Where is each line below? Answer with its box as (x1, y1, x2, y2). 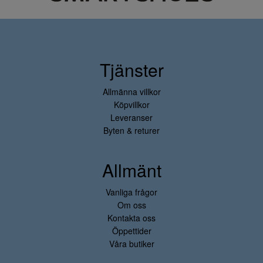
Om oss (117, 199, 146, 211)
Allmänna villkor (102, 86, 161, 97)
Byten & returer (103, 124, 160, 136)
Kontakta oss (107, 212, 156, 224)
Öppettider (112, 225, 151, 237)
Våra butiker (109, 238, 154, 249)
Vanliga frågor (106, 186, 157, 198)
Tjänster (99, 57, 164, 82)
